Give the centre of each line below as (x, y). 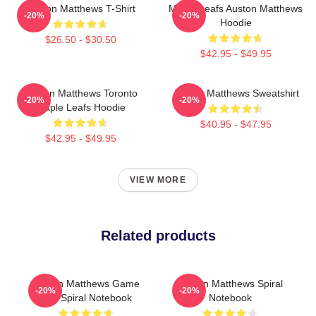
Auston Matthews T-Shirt (80, 8)
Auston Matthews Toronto (80, 93)
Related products (158, 235)
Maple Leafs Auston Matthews (236, 8)
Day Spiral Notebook (86, 297)
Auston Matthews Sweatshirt (236, 93)
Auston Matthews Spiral (230, 283)
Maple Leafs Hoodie (80, 107)
